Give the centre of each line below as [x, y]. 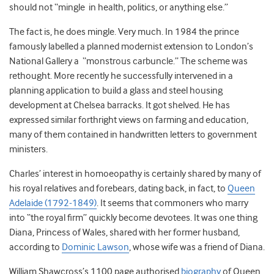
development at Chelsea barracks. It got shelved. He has [120, 106]
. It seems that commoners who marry [172, 203]
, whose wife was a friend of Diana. [197, 247]
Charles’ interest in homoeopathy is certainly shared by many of [135, 174]
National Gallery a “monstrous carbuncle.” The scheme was [128, 61]
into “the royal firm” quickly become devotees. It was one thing [133, 218]
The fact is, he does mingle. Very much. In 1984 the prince [124, 32]
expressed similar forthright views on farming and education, [129, 120]
